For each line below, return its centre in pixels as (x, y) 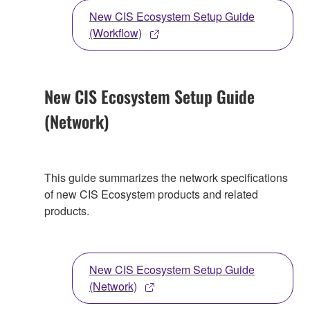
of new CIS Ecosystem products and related (151, 194)
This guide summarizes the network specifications (166, 177)
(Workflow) (116, 33)
